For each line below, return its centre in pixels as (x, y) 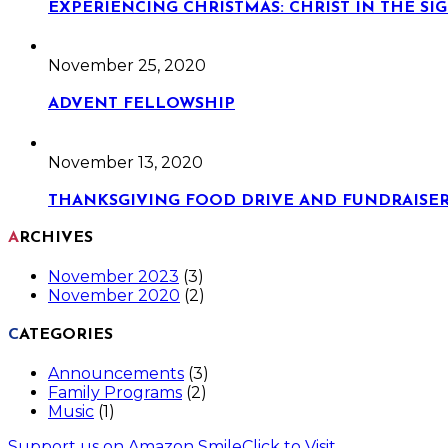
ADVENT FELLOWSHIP (141, 104)
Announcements (116, 373)
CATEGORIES (66, 334)
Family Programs (115, 392)
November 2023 (113, 277)
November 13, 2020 (125, 162)
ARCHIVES (56, 238)
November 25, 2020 (127, 66)
